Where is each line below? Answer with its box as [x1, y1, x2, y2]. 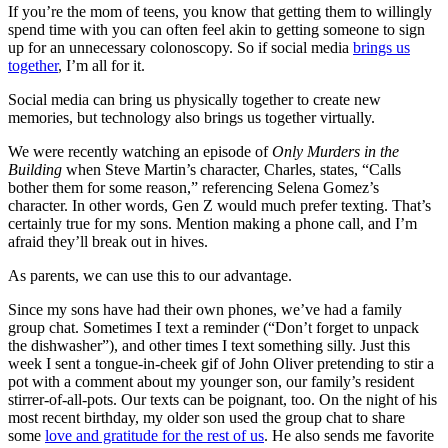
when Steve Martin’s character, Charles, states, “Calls [62, 160, 401, 178]
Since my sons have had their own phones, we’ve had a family [8, 300, 402, 318]
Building [8, 160, 62, 178]
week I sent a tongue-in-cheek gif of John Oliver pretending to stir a [8, 354, 434, 372]
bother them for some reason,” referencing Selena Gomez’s [8, 178, 379, 196]
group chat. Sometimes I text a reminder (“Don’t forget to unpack [8, 318, 419, 336]
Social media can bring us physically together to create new [8, 90, 381, 108]
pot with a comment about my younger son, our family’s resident [8, 372, 414, 390]
